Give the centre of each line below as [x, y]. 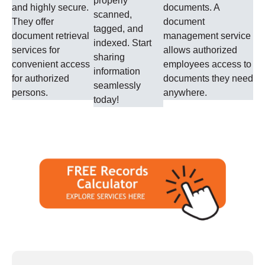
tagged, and [119, 28]
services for [36, 50]
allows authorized [200, 50]
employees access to [207, 64]
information [117, 71]
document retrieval [51, 35]
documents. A [191, 7]
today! [106, 99]
